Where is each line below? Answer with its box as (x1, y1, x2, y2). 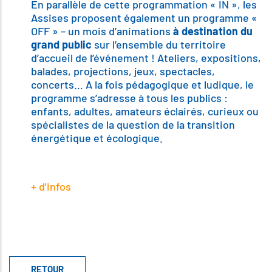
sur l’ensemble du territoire (92, 38, 226, 52)
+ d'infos (31, 180, 71, 194)
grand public (31, 38, 92, 52)
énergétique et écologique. (31, 131, 163, 145)
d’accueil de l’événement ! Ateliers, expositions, (31, 51, 261, 65)
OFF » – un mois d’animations (31, 24, 173, 38)
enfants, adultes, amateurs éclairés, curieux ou (31, 104, 259, 118)
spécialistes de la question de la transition (31, 118, 235, 132)
